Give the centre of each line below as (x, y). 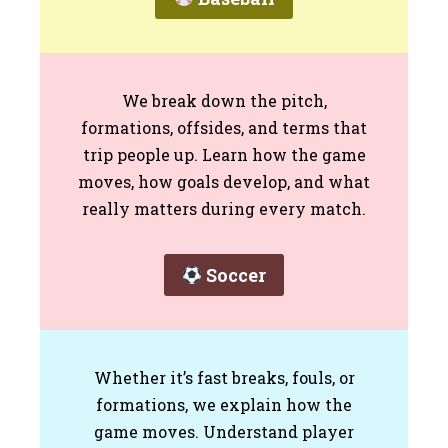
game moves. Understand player (224, 432)
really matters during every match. (224, 208)
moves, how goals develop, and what (224, 181)
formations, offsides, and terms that (224, 127)
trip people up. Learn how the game (224, 154)
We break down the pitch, (224, 100)
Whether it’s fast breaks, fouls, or (224, 378)
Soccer (234, 274)
